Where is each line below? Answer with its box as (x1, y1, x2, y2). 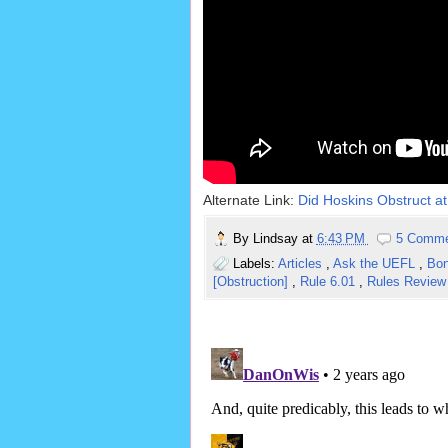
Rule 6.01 (299, 274, 359, 290)
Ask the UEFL (332, 256, 419, 272)
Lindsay (252, 231, 302, 247)
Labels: (232, 256, 278, 272)
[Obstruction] (212, 274, 292, 290)
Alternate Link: (202, 192, 298, 209)
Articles (277, 256, 326, 272)
